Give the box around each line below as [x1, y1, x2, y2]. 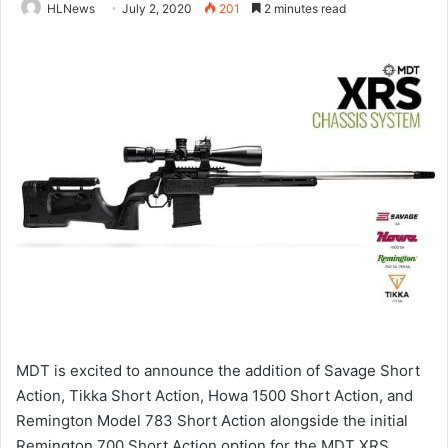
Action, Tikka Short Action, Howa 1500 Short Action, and [16, 386, 413, 406]
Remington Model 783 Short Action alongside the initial [16, 411, 408, 431]
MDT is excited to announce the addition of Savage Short [16, 361, 420, 381]
